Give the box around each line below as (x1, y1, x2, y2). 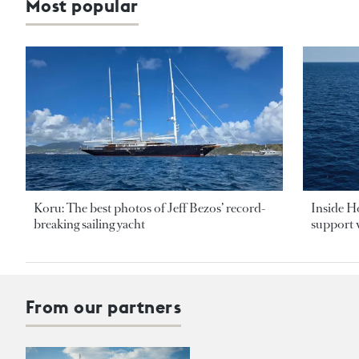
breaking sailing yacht (34, 216, 145, 233)
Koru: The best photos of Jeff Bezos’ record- (34, 200, 266, 217)
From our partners (26, 296, 182, 319)
